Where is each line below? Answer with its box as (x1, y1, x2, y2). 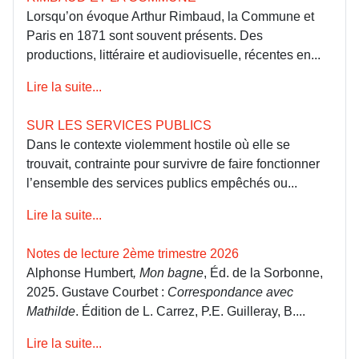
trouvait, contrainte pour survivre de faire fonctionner (26, 156, 320, 171)
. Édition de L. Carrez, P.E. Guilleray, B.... (75, 304, 305, 318)
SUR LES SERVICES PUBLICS (26, 118, 212, 132)
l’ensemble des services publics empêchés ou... (26, 175, 297, 190)
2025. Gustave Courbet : (26, 284, 167, 299)
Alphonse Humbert (26, 265, 133, 280)
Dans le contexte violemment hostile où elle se (26, 137, 290, 151)
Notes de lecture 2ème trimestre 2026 (26, 246, 239, 260)
